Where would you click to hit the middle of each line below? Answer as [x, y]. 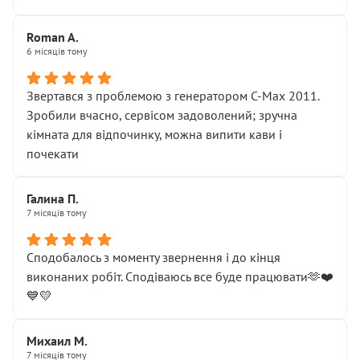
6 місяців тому [57, 51]
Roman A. [53, 37]
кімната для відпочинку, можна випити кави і [154, 134]
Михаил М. [57, 341]
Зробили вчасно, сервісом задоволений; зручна [162, 115]
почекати [53, 153]
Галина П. [53, 198]
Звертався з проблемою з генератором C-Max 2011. [173, 96]
